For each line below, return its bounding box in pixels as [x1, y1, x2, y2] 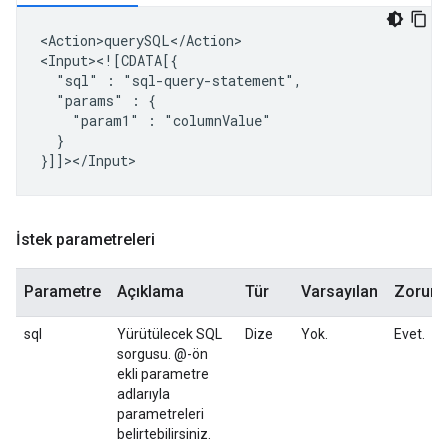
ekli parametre [117, 366, 209, 382]
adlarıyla [117, 386, 170, 402]
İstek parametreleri [16, 230, 155, 249]
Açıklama [117, 282, 184, 301]
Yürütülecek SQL [117, 326, 222, 342]
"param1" [72, 111, 139, 130]
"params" [56, 91, 123, 110]
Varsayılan [301, 282, 378, 301]
